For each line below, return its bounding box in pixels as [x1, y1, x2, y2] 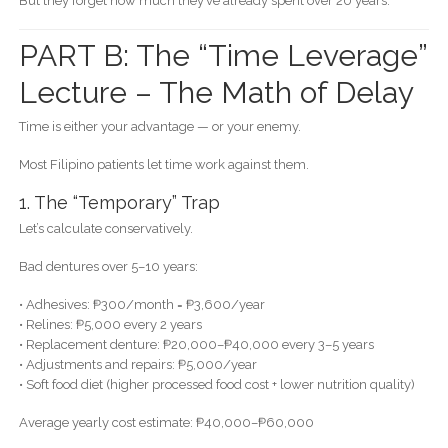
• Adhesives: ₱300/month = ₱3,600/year [18, 296, 265, 312]
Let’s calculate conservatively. [18, 220, 193, 236]
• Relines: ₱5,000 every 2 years [18, 316, 202, 332]
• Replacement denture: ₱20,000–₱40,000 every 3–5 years [18, 336, 374, 352]
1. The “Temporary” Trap [18, 191, 220, 213]
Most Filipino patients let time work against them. [18, 156, 309, 172]
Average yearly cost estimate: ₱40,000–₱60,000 [18, 414, 314, 430]
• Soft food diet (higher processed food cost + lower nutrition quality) [18, 376, 415, 392]
